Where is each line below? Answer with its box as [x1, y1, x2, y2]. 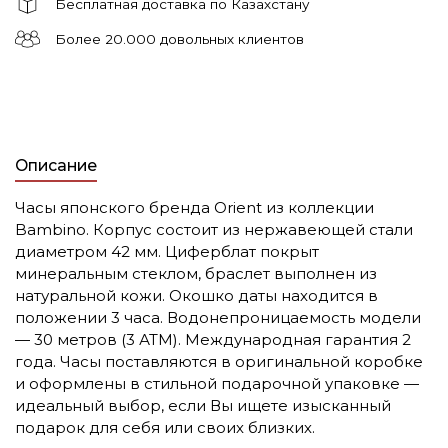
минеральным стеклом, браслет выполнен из [15, 263, 377, 283]
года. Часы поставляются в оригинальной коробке [15, 351, 423, 371]
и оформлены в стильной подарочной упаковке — [15, 373, 419, 393]
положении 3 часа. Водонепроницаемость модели [15, 307, 421, 327]
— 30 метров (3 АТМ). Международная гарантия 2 [15, 329, 411, 349]
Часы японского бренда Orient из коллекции [15, 197, 374, 217]
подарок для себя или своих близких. [15, 417, 315, 437]
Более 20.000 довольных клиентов [55, 30, 304, 47]
